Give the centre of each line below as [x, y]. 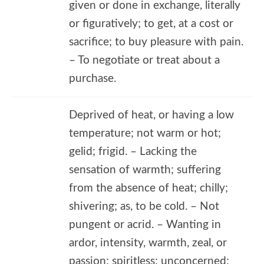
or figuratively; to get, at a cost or [151, 24]
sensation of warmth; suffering [145, 170]
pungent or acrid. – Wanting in [145, 225]
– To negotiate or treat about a [144, 60]
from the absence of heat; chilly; [148, 188]
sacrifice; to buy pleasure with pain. [156, 42]
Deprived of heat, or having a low [151, 115]
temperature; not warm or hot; [145, 133]
